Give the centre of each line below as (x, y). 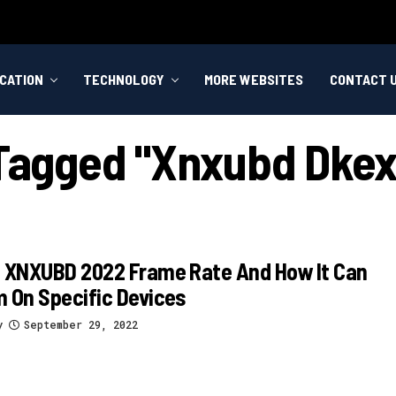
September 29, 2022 (81, 324)
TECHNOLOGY (124, 79)
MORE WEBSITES (254, 79)
